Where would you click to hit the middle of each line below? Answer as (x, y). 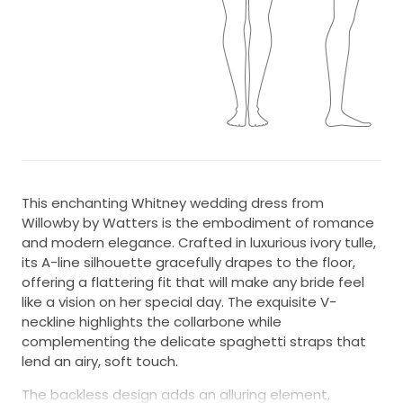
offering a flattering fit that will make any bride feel (193, 282)
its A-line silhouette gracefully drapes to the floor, (188, 262)
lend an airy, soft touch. (100, 361)
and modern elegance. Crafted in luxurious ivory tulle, (199, 242)
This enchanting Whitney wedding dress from (173, 202)
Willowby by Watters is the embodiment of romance (198, 222)
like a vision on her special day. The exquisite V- (179, 301)
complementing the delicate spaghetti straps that (194, 341)
